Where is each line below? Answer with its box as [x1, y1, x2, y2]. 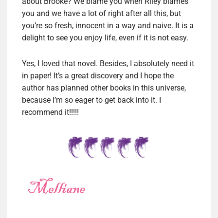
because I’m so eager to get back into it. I [22, 95, 161, 105]
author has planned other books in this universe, [22, 83, 186, 93]
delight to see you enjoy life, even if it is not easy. [22, 33, 188, 43]
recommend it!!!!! [22, 108, 79, 117]
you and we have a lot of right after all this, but [22, 9, 181, 18]
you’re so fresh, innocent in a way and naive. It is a [22, 21, 194, 31]
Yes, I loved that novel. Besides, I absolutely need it [22, 59, 194, 69]
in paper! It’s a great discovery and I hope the [22, 71, 174, 81]
